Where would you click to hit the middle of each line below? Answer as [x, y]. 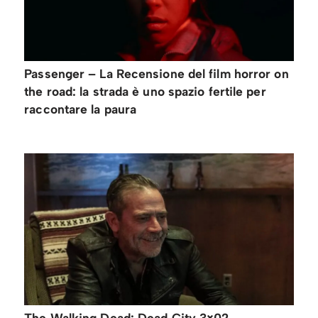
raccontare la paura [81, 109]
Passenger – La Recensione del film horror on [157, 74]
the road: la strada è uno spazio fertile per [145, 92]
